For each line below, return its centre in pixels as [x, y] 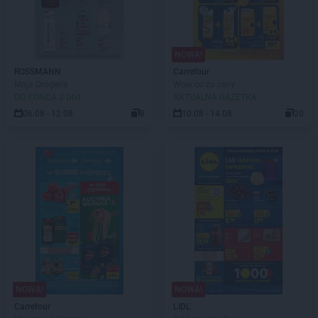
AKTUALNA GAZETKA [215, 97]
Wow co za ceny [204, 84]
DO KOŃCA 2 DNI [47, 97]
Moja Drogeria [41, 84]
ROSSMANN [38, 72]
